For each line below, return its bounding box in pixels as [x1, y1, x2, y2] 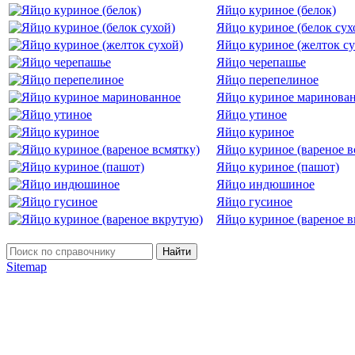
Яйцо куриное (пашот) [216, 159, 339, 174]
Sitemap [6, 259, 47, 273]
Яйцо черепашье [216, 55, 306, 69]
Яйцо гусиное [216, 194, 292, 208]
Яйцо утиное [216, 107, 287, 121]
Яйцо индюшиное [216, 177, 315, 191]
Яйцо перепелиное [216, 72, 319, 86]
